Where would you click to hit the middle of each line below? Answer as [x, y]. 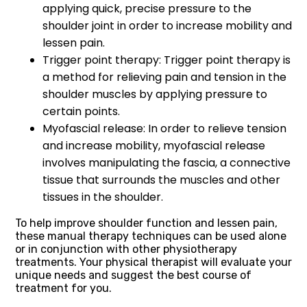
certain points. [81, 111]
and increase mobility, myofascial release [154, 145]
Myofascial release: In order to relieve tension [164, 128]
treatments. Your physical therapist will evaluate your [153, 262]
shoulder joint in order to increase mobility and [167, 25]
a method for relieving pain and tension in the [164, 77]
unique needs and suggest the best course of [133, 275]
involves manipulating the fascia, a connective [167, 162]
